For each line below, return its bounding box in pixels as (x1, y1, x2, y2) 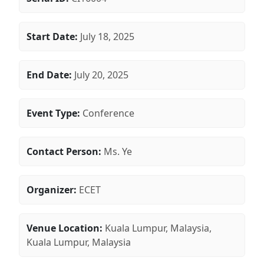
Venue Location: (27, 222, 103, 235)
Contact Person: (27, 145, 101, 158)
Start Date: (27, 30, 78, 43)
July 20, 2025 (74, 68, 128, 81)
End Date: (27, 68, 72, 81)
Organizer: (27, 183, 77, 196)
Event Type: (27, 107, 80, 120)
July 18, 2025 (80, 30, 134, 43)
